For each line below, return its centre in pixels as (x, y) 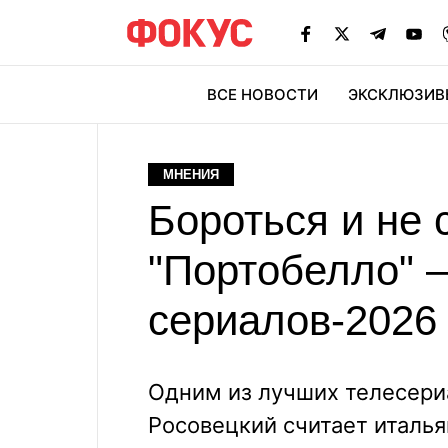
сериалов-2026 (292, 320)
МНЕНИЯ (191, 174)
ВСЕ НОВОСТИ (262, 94)
